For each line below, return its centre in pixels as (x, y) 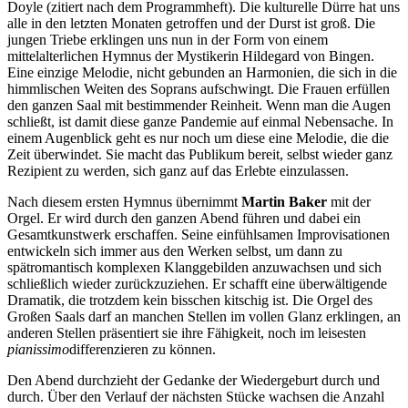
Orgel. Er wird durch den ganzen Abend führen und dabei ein (184, 218)
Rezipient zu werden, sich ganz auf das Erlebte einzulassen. (178, 170)
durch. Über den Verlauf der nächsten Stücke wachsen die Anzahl (196, 396)
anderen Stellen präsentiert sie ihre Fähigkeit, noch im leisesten (187, 332)
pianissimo (38, 349)
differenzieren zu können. (143, 349)
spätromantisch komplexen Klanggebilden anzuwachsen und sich (194, 267)
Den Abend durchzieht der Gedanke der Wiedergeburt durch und (194, 380)
